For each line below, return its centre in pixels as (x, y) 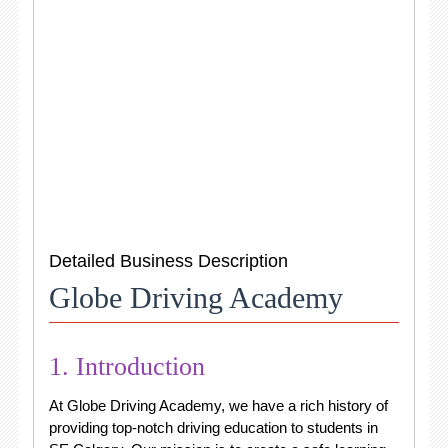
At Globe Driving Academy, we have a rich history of (218, 405)
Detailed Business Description (168, 261)
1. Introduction (126, 366)
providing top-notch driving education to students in (213, 427)
